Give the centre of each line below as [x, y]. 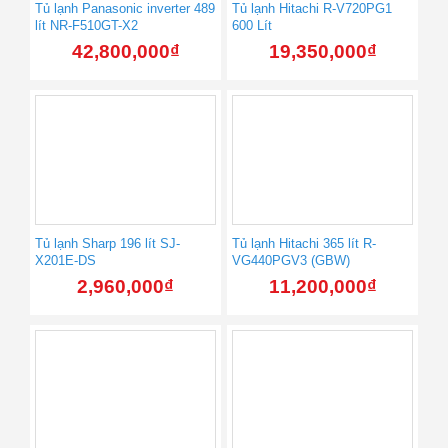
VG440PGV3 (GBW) [291, 261]
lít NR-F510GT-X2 [86, 26]
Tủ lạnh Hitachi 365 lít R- [304, 244]
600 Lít [252, 26]
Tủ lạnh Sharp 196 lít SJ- [107, 244]
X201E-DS [65, 261]
